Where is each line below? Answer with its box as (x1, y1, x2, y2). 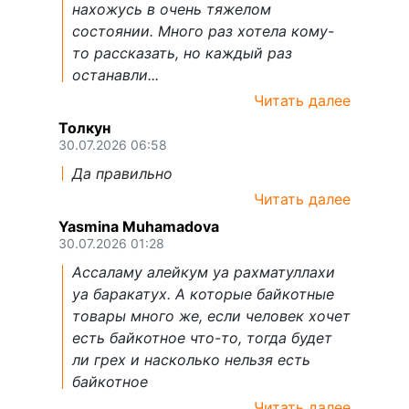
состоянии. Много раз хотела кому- (72, 22, 334, 41)
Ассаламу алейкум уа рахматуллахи (72, 263, 335, 282)
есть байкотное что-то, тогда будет (72, 329, 332, 348)
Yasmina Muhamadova (58, 217, 219, 236)
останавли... (72, 66, 159, 85)
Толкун (58, 119, 110, 138)
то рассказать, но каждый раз (72, 44, 292, 63)
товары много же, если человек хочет (72, 307, 351, 326)
